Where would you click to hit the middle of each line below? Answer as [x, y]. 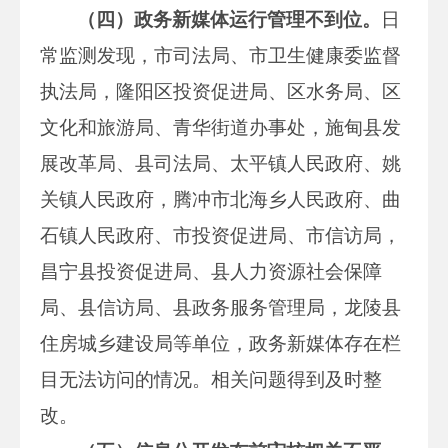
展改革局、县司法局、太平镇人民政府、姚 [220, 163]
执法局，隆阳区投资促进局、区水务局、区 [220, 91]
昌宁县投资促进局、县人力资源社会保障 [211, 271]
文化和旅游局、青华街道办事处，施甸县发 [220, 127]
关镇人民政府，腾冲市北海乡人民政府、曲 [220, 199]
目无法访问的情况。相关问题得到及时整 [211, 379]
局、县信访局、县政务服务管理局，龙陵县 [220, 307]
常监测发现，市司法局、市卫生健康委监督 [220, 55]
